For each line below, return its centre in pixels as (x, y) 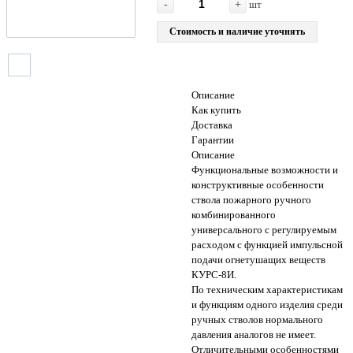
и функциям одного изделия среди (267, 305)
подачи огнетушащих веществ (258, 260)
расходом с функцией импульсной (267, 245)
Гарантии (212, 140)
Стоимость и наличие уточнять (238, 31)
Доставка (212, 125)
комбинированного (233, 215)
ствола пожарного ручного (251, 200)
